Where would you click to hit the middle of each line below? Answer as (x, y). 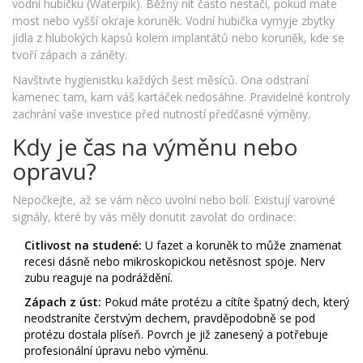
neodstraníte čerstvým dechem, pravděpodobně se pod (170, 318)
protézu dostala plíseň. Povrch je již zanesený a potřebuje (176, 335)
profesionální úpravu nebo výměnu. (116, 351)
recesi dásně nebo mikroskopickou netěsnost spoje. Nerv (175, 262)
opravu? (54, 171)
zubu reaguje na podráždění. (98, 278)
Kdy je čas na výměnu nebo (155, 147)
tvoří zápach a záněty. (70, 55)
